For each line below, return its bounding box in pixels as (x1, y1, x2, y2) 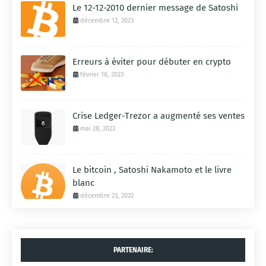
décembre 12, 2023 (80, 17, 134, 25)
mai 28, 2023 (80, 125, 115, 133)
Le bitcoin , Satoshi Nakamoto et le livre (72, 164, 232, 176)
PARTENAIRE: (113, 246, 153, 255)
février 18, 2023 (80, 71, 123, 79)
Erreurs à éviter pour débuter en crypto (72, 56, 231, 68)
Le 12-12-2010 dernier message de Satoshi (72, 2, 238, 14)
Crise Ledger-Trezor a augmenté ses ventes (72, 110, 245, 122)
